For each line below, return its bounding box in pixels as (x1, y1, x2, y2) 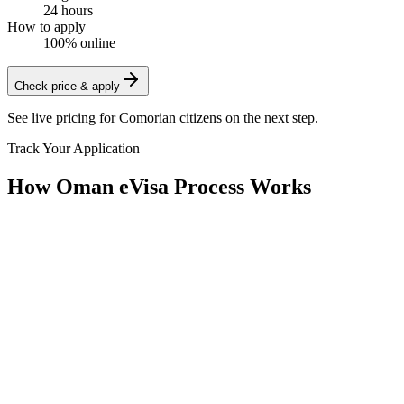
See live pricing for (7, 109, 119, 125)
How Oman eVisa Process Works (7, 174, 311, 198)
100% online (43, 34, 115, 50)
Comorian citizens (119, 109, 222, 125)
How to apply (7, 18, 86, 34)
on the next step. (222, 109, 318, 125)
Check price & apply (14, 78, 120, 93)
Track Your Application (7, 140, 140, 156)
